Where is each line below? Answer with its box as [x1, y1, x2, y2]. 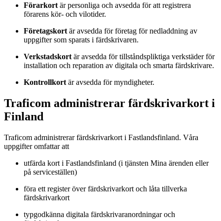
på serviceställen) [24, 168, 78, 176]
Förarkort [24, 1, 58, 10]
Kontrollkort [24, 78, 68, 87]
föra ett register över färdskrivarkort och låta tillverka [24, 184, 187, 193]
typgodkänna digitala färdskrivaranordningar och [24, 210, 175, 219]
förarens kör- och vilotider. [24, 10, 106, 19]
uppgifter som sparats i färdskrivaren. [24, 36, 139, 44]
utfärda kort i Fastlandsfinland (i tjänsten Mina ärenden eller [24, 159, 209, 167]
